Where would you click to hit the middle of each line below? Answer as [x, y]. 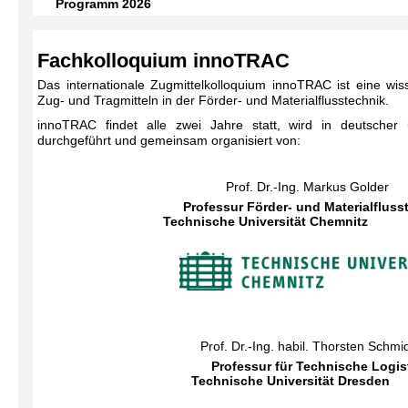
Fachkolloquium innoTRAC [163, 60]
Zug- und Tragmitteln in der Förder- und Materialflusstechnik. [213, 100]
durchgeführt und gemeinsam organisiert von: [169, 140]
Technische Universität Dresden [291, 380]
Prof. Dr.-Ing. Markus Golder [307, 186]
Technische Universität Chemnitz [265, 221]
